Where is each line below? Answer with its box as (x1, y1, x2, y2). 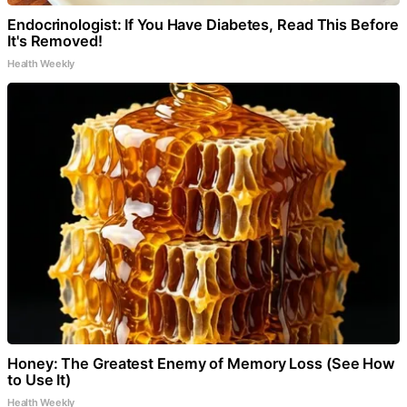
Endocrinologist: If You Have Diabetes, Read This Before (7, 15, 399, 34)
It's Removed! (7, 31, 103, 50)
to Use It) (7, 370, 72, 389)
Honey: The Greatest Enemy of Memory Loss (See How (7, 353, 396, 372)
